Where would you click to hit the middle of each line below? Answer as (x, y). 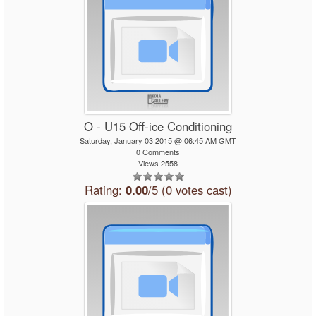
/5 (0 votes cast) (190, 190)
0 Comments (158, 152)
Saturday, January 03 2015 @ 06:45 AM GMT (158, 140)
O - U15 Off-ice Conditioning (158, 126)
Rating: (105, 190)
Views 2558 (158, 163)
